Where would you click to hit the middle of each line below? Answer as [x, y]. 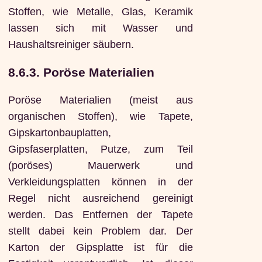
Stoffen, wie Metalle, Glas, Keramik [100, 12]
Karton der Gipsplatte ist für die [100, 247]
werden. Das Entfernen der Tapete [100, 214]
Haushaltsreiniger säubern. [71, 45]
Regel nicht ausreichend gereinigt [100, 198]
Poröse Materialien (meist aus [100, 100]
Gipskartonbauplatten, [59, 132]
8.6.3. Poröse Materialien [81, 72]
